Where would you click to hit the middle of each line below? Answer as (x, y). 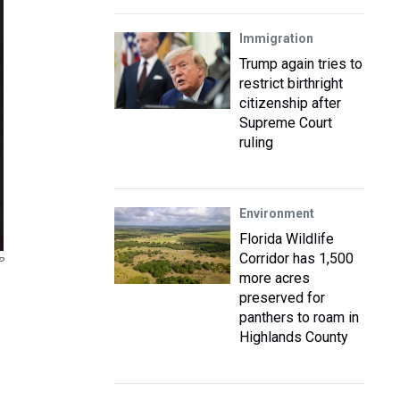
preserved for (282, 298)
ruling (256, 142)
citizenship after (290, 103)
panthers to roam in (299, 317)
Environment (277, 213)
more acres (275, 278)
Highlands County (294, 337)
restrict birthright (291, 83)
